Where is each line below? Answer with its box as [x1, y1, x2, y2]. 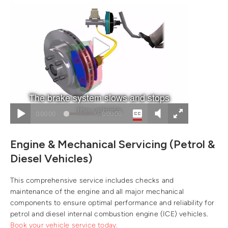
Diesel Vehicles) [10, 151, 93, 165]
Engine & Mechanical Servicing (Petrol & [10, 137, 215, 151]
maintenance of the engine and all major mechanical [10, 187, 184, 196]
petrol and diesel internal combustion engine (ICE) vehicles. [10, 210, 209, 219]
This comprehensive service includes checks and [10, 176, 174, 185]
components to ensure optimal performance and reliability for [10, 198, 215, 208]
